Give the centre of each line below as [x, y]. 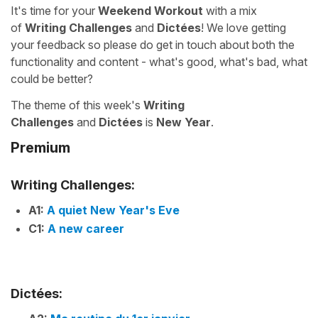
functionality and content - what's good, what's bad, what [159, 62]
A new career [86, 228]
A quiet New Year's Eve [113, 210]
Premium [40, 148]
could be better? [52, 79]
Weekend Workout [150, 11]
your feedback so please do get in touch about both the [153, 45]
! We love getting [243, 28]
